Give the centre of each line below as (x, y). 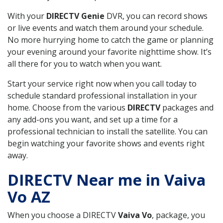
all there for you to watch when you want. (85, 63)
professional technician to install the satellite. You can (108, 131)
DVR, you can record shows (156, 16)
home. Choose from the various (67, 107)
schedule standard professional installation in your (102, 95)
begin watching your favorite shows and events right (106, 143)
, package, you (178, 215)
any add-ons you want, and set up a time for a (93, 119)
